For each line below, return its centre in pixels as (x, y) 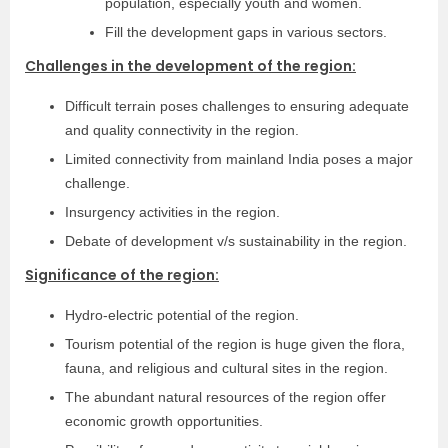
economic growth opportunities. (164, 421)
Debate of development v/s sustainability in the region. (236, 241)
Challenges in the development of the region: (190, 66)
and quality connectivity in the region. (182, 130)
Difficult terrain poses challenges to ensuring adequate (237, 106)
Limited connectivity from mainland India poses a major (239, 159)
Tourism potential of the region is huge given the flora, (235, 344)
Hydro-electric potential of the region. (182, 315)
